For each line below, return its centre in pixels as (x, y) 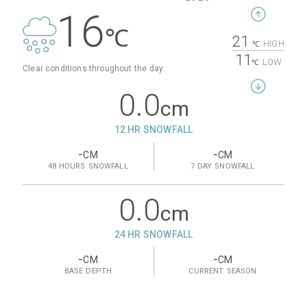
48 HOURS (67, 167)
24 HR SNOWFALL (153, 235)
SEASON (242, 271)
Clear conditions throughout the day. (94, 69)
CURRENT (206, 271)
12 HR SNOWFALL (153, 130)
